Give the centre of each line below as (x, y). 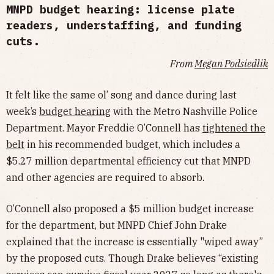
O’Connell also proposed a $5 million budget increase (130, 208)
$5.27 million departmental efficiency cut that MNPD (128, 161)
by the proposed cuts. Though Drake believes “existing (132, 258)
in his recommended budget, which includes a (132, 144)
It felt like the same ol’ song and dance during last (121, 94)
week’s (23, 111)
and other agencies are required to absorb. (105, 177)
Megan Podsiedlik (231, 63)
